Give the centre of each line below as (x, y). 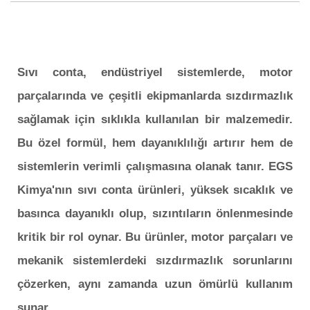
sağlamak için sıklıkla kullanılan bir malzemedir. (155, 120)
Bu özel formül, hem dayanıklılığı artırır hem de (155, 143)
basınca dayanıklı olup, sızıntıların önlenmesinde (155, 214)
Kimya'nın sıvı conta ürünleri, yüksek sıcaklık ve (155, 190)
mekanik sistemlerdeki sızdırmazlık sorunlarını (155, 261)
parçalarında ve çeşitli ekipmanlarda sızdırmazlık (155, 96)
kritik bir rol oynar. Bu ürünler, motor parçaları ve (155, 237)
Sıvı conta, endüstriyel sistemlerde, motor (155, 73)
